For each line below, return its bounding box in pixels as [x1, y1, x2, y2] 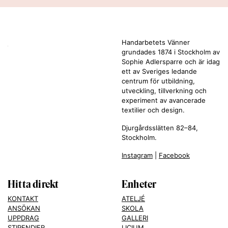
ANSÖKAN [8, 204, 40, 213]
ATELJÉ [122, 194, 145, 203]
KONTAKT [8, 194, 38, 203]
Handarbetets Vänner [122, 38, 190, 47]
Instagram [122, 151, 153, 160]
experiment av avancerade [122, 96, 206, 105]
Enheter [122, 178, 157, 191]
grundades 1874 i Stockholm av [122, 48, 220, 56]
